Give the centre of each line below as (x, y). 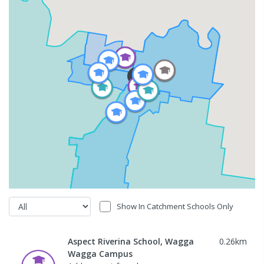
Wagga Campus (100, 253)
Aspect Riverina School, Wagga (131, 241)
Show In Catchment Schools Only (175, 206)
